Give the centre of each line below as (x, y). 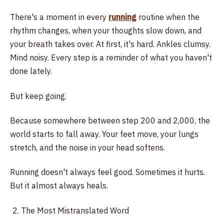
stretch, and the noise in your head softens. (87, 147)
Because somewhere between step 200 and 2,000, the (110, 120)
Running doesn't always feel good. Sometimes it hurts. (107, 172)
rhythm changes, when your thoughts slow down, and (106, 31)
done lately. (31, 71)
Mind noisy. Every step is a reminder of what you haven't (111, 58)
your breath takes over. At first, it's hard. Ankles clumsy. (110, 44)
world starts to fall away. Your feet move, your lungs (104, 134)
